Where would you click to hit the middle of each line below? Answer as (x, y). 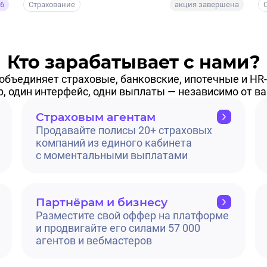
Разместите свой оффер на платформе (132, 216)
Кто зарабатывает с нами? (133, 63)
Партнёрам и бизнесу (102, 202)
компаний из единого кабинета (114, 143)
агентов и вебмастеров (94, 241)
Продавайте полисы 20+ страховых (124, 131)
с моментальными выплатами (112, 156)
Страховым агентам (96, 117)
